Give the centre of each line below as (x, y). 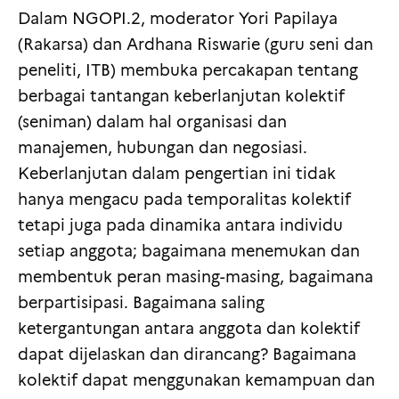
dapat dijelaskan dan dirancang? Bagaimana (187, 355)
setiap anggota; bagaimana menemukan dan (189, 252)
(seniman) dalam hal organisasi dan (152, 122)
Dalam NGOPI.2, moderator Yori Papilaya (178, 19)
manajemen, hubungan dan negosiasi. (163, 148)
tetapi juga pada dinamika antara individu (180, 226)
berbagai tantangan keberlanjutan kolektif (181, 97)
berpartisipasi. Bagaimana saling (141, 303)
